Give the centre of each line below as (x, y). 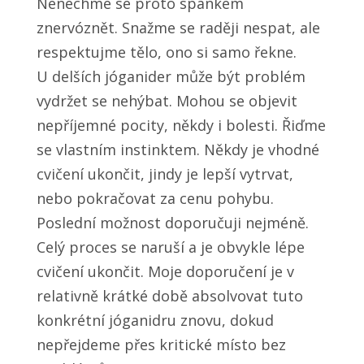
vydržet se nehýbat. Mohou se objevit (167, 101)
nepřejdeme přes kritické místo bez (161, 345)
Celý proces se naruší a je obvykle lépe (170, 247)
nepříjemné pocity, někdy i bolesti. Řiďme (181, 126)
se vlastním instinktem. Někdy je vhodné (178, 150)
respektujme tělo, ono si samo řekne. (166, 52)
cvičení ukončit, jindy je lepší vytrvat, (165, 174)
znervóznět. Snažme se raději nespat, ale (178, 28)
